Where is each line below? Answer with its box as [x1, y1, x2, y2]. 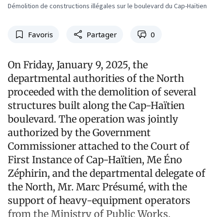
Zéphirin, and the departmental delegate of [8, 167, 205, 180]
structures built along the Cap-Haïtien [8, 99, 185, 112]
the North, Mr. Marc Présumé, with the [8, 181, 187, 193]
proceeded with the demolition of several [8, 86, 196, 98]
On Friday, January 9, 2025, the [8, 59, 148, 71]
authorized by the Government [8, 126, 151, 139]
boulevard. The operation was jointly [8, 113, 178, 125]
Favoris [28, 30, 53, 40]
